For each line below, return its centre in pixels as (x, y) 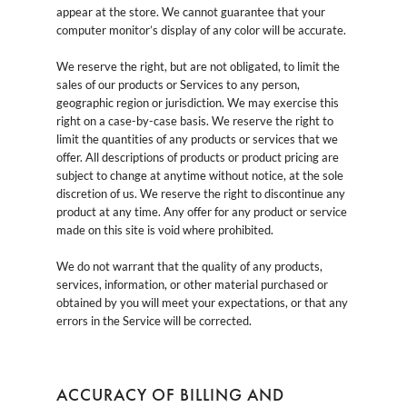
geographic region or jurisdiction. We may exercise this (197, 102)
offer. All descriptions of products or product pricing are (197, 157)
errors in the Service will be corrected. (154, 320)
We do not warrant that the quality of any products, (189, 266)
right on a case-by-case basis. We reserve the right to (194, 120)
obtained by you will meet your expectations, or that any (202, 302)
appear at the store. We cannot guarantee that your (190, 11)
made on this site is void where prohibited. (164, 229)
